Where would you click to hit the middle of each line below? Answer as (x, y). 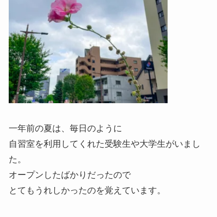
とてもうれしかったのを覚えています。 (87, 190)
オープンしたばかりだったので (70, 175)
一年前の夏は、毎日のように (65, 128)
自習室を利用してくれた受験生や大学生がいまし (104, 144)
